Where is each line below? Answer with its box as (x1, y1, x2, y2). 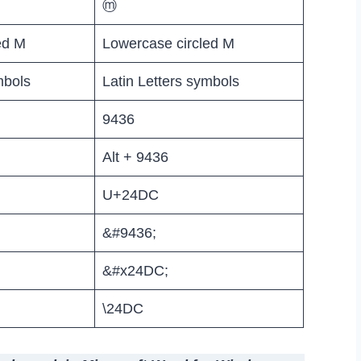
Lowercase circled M (102, 35, 234, 52)
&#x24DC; (102, 262, 168, 279)
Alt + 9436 (102, 148, 168, 165)
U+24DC (102, 186, 159, 203)
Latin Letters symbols (102, 73, 239, 89)
